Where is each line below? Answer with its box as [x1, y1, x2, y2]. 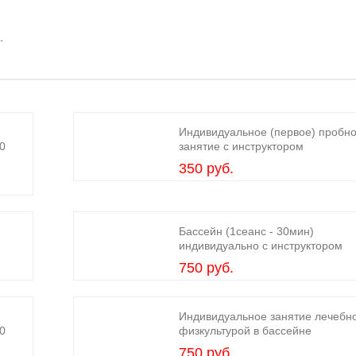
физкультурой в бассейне [179, 324, 312, 337]
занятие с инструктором [179, 140, 304, 153]
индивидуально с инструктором [179, 239, 343, 252]
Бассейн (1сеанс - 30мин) [179, 225, 315, 238]
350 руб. [179, 161, 234, 176]
